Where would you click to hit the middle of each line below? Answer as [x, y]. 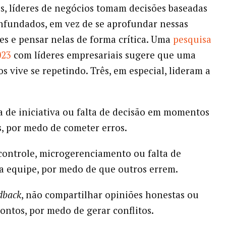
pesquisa [192, 39]
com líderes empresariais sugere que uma [103, 55]
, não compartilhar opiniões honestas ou [110, 195]
